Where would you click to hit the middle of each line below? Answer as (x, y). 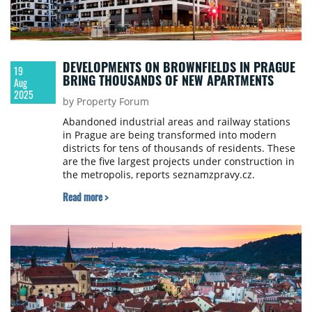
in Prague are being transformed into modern (169, 135)
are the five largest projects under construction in (178, 162)
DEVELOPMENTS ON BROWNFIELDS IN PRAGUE (179, 67)
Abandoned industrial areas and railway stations (176, 122)
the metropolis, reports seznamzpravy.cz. (158, 175)
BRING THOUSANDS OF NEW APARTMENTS (168, 80)
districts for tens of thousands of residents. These (179, 148)
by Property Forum (106, 102)
